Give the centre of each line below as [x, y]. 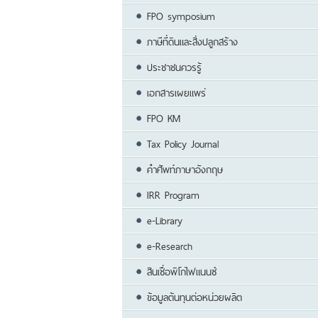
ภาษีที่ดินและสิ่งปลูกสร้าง [192, 42]
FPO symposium [181, 17]
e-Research [170, 247]
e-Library [165, 221]
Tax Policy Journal [183, 144]
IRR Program [173, 196]
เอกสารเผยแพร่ [176, 93]
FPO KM [164, 119]
